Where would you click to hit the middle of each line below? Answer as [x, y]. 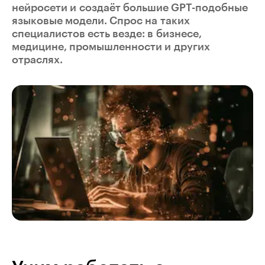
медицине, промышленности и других [111, 46]
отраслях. [37, 59]
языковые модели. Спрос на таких [101, 20]
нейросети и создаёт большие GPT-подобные [130, 7]
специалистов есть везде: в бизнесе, [107, 33]
